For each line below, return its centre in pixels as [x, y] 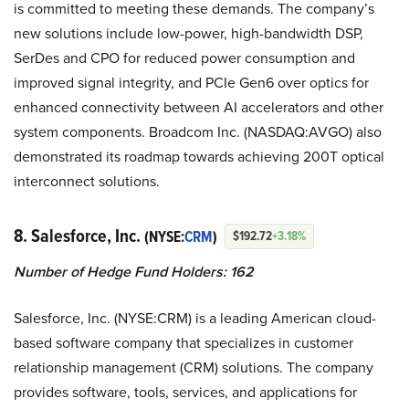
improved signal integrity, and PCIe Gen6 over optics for [191, 82]
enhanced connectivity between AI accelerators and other [199, 107]
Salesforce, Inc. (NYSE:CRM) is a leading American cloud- [195, 318]
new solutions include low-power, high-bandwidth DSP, [189, 33]
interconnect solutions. [87, 181]
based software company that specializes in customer [184, 342]
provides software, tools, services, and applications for [185, 392]
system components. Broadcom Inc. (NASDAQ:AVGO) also [198, 131]
